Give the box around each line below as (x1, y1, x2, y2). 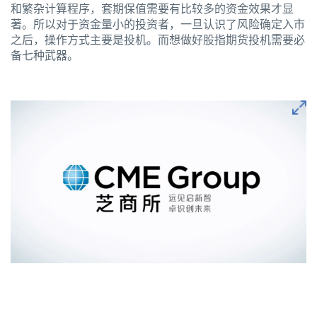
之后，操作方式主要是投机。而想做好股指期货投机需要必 (11, 34, 305, 47)
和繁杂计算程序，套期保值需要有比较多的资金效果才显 (11, 3, 294, 16)
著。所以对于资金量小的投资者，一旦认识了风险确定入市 (11, 18, 305, 31)
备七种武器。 (11, 50, 79, 62)
